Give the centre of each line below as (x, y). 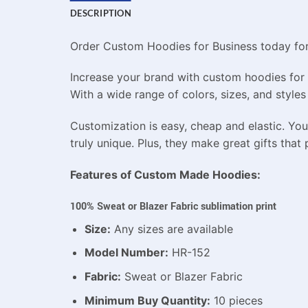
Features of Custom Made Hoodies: (165, 174)
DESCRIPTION (101, 13)
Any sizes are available (172, 229)
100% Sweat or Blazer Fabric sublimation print (173, 206)
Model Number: (126, 253)
